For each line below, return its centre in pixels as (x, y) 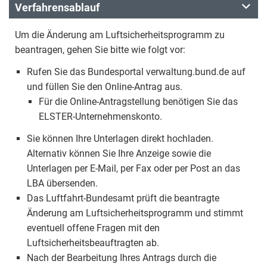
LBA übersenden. (62, 183)
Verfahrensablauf (57, 7)
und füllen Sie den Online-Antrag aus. (105, 87)
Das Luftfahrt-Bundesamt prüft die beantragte (123, 198)
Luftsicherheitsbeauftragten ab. (93, 243)
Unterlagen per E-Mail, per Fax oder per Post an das (133, 168)
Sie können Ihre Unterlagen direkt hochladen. (120, 139)
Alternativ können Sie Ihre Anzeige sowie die (119, 153)
